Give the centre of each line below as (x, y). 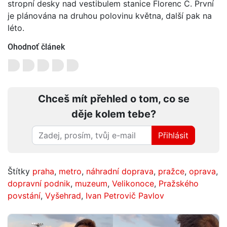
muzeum (91, 183)
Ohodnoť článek (36, 47)
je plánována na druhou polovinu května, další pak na (110, 15)
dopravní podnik (39, 183)
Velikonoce (133, 183)
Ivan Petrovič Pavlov (125, 195)
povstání (24, 195)
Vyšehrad (63, 195)
